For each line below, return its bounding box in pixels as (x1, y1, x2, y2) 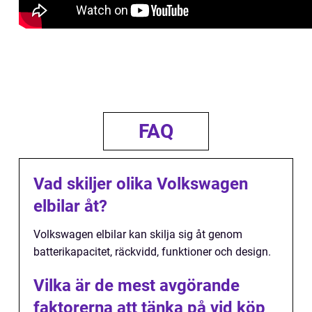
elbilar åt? (33, 196, 107, 216)
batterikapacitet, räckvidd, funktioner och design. (33, 244, 271, 258)
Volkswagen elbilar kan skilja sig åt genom (33, 227, 242, 241)
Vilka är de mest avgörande (33, 275, 240, 295)
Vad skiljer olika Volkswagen (33, 173, 248, 194)
